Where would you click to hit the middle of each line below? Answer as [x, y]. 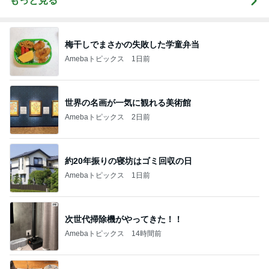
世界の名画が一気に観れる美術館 [128, 102]
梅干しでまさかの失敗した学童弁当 [132, 44]
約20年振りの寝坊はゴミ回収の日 [128, 161]
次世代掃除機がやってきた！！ [124, 219]
